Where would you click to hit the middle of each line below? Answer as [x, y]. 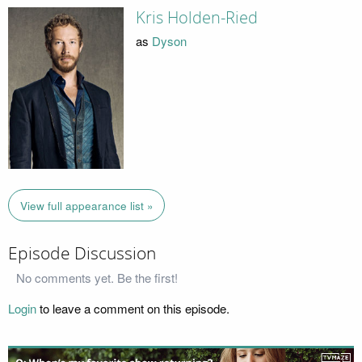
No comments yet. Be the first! [97, 278]
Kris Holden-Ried [196, 18]
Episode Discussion [82, 253]
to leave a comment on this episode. [133, 309]
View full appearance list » [86, 205]
